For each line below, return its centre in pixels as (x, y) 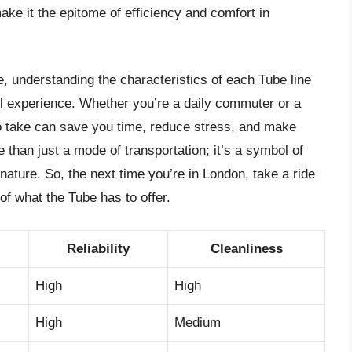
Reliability (98, 248)
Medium (198, 322)
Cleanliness (246, 248)
